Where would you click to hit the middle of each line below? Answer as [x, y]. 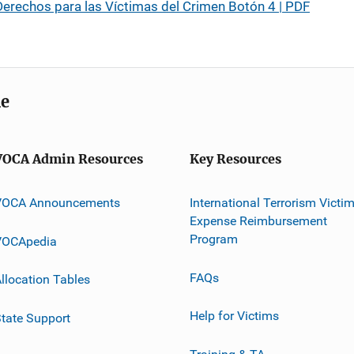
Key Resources [235, 159]
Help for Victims [234, 315]
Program [214, 239]
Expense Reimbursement [258, 220]
